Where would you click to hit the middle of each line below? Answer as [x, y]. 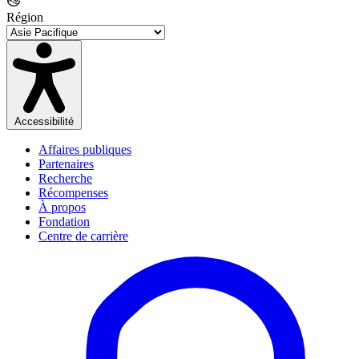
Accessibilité [44, 121]
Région [25, 17]
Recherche [65, 178]
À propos [62, 207]
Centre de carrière [83, 236]
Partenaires [66, 163]
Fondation [64, 221]
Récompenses [73, 192]
